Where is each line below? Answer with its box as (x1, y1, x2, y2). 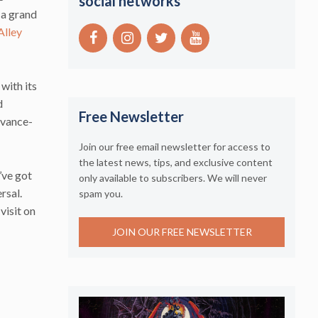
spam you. (79, 187, 123, 199)
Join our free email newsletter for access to (79, 140, 270, 153)
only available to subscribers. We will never (79, 171, 267, 184)
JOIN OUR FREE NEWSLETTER (111, 226, 252, 238)
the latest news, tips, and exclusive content (79, 155, 273, 168)
